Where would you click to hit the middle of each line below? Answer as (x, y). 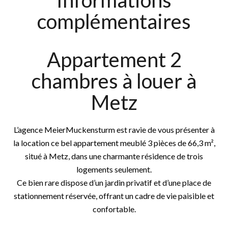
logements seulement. (114, 169)
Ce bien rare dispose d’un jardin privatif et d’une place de (114, 182)
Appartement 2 (114, 60)
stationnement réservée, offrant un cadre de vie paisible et (114, 196)
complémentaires (114, 21)
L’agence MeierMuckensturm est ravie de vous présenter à (114, 130)
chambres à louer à (114, 81)
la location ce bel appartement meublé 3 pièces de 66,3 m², (114, 143)
